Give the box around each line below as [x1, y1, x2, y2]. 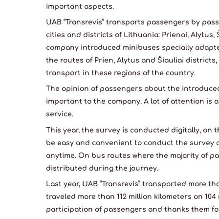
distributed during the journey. [46, 165, 158, 173]
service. [46, 110, 73, 118]
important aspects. [46, 3, 114, 11]
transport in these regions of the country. [46, 69, 196, 77]
